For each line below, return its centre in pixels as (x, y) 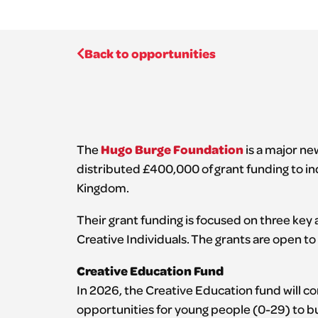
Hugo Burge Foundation (172, 149)
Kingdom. (103, 187)
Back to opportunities (150, 54)
